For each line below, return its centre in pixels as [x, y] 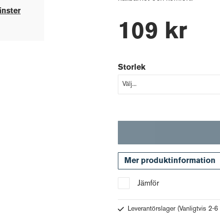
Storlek [132, 68]
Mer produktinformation [170, 161]
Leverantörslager [152, 209]
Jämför [148, 184]
